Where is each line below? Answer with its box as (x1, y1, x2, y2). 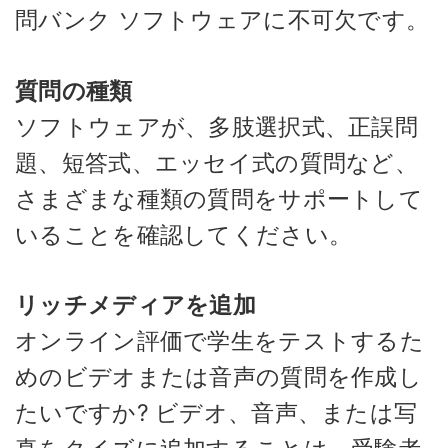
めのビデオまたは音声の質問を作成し (15, 363, 423, 391)
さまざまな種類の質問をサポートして (15, 184, 424, 213)
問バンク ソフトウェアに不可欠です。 (15, 6, 430, 34)
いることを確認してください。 (15, 220, 353, 249)
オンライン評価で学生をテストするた (15, 327, 425, 355)
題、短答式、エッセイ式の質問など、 (15, 148, 419, 177)
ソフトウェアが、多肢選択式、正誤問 (15, 112, 419, 141)
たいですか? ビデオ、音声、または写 (15, 399, 418, 427)
